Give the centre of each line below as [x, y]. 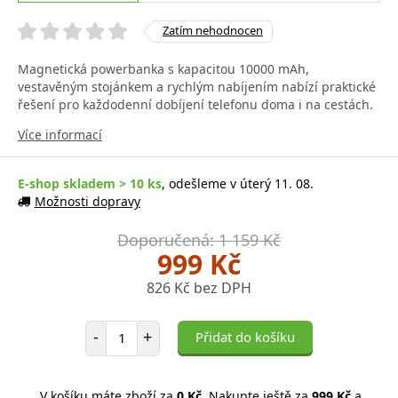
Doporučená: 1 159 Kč [199, 239]
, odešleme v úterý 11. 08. [238, 183]
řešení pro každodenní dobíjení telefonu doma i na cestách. [195, 104]
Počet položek [145, 328]
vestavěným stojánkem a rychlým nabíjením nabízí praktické [197, 86]
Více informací [60, 134]
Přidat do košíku [245, 336]
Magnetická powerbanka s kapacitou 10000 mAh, [163, 68]
